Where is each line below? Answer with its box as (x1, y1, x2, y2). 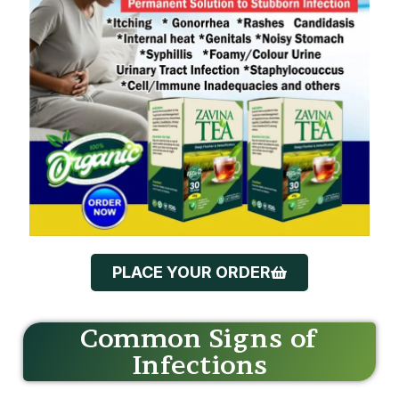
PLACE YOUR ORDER (112, 243, 271, 263)
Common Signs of (80, 304, 319, 335)
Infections (131, 330, 268, 362)
